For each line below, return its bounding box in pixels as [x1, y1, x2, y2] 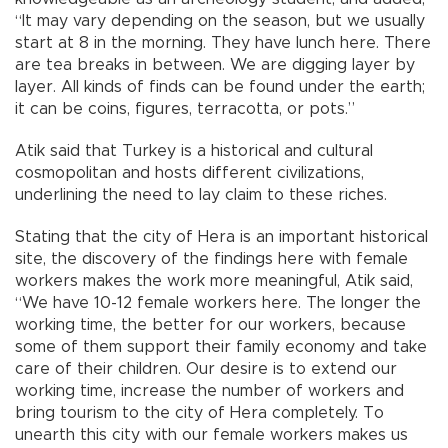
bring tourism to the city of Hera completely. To [15, 404, 384, 421]
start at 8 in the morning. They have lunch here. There [15, 34, 431, 51]
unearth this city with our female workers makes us [15, 426, 408, 443]
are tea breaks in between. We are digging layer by [15, 56, 415, 73]
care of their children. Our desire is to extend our [15, 360, 397, 377]
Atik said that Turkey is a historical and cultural [15, 142, 373, 159]
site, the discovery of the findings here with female [15, 250, 408, 267]
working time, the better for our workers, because [15, 316, 406, 333]
